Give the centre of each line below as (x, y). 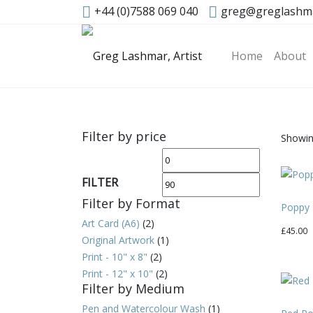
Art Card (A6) (111, 223)
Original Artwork (118, 240)
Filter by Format (131, 203)
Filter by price (124, 136)
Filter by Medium (133, 289)
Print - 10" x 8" (115, 257)
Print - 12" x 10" (117, 274)
